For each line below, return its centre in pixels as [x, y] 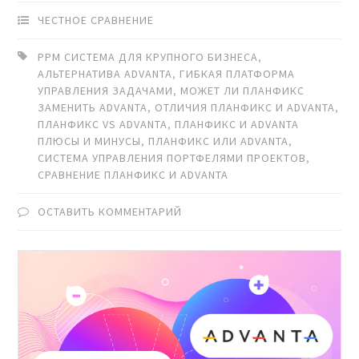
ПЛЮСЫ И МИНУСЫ [90, 141]
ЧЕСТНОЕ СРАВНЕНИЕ [96, 20]
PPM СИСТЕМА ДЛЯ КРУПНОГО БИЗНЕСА [148, 56]
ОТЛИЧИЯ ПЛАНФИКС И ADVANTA [245, 107]
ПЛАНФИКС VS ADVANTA [103, 124]
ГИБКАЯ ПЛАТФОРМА [238, 73]
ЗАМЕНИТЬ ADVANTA [93, 107]
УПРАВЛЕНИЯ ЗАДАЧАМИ [106, 90]
